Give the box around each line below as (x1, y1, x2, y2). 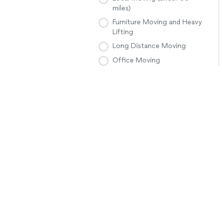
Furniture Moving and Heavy (112, 18, 202, 26)
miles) (112, 4, 131, 12)
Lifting (112, 28, 133, 36)
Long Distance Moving (112, 42, 186, 50)
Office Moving (112, 56, 160, 64)
